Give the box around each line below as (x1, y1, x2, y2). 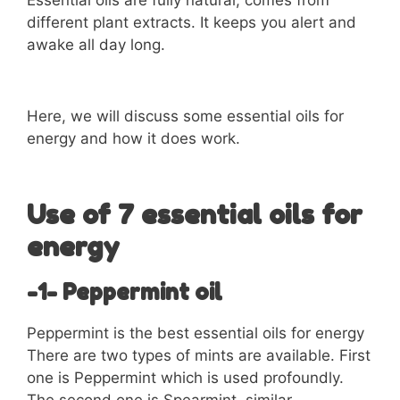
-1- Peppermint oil (27, 279, 222, 306)
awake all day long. (27, 36, 165, 54)
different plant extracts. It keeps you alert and (27, 13, 356, 32)
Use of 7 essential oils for (27, 198, 362, 231)
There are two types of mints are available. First (27, 346, 371, 365)
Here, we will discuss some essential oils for (27, 106, 344, 125)
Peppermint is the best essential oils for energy (27, 324, 364, 343)
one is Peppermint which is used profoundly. (27, 369, 344, 387)
